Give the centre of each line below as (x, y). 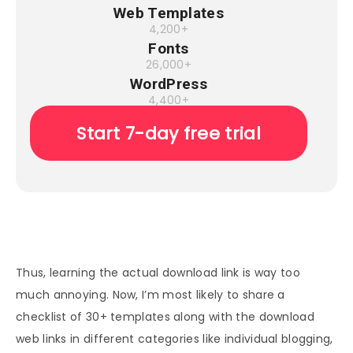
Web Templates (169, 13)
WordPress (169, 84)
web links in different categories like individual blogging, (175, 339)
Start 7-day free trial (169, 133)
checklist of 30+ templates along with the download (165, 317)
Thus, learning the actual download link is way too (158, 273)
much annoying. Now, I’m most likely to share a (150, 295)
